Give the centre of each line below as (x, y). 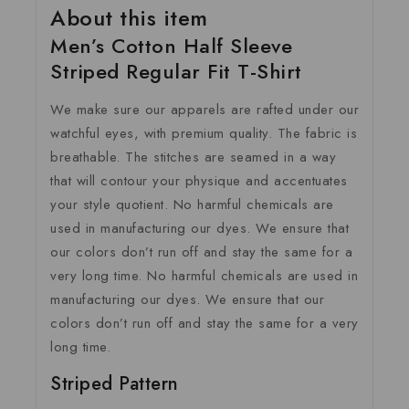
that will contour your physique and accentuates (199, 180)
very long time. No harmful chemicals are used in (204, 275)
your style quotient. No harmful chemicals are (192, 204)
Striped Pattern (115, 383)
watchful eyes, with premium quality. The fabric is (204, 133)
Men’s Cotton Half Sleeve (171, 45)
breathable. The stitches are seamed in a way (193, 157)
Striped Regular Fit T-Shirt (176, 71)
